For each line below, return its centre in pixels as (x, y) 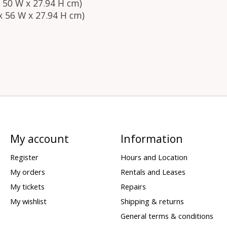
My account (39, 139)
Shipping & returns (152, 201)
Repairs (133, 186)
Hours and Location (154, 157)
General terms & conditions (167, 216)
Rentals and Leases (153, 172)
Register (24, 157)
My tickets (27, 186)
